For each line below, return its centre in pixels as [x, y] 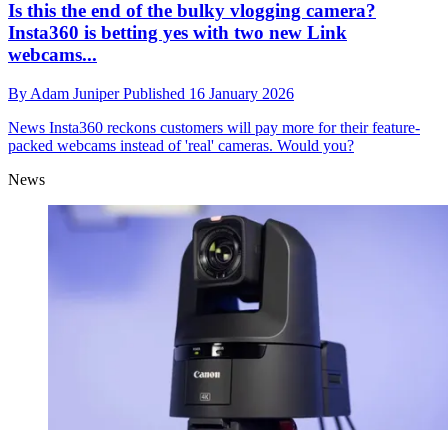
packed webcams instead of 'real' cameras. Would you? [181, 146]
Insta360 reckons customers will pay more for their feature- [232, 128]
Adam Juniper [76, 94]
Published [156, 94]
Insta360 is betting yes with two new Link [177, 33]
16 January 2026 [241, 94]
